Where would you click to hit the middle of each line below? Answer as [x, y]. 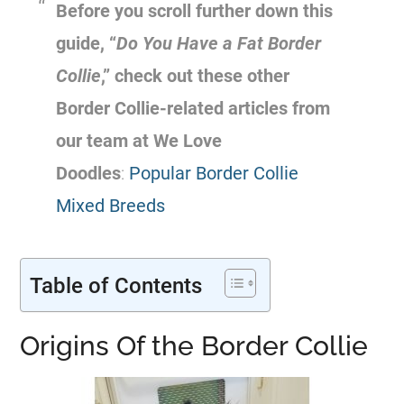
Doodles [89, 173]
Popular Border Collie [214, 173]
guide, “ [87, 43]
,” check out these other [196, 76]
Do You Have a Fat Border [219, 43]
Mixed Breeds [111, 206]
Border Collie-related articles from [193, 108]
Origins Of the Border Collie [194, 346]
